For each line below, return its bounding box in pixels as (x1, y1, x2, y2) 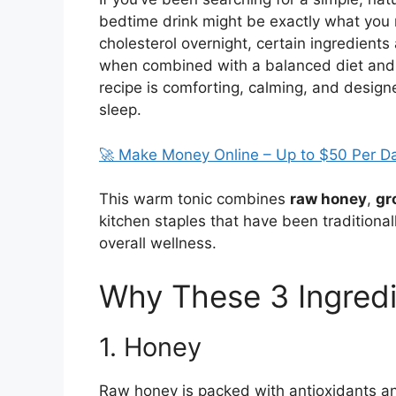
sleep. (99, 101, 141, 119)
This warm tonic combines (99, 190, 290, 209)
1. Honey (99, 331, 202, 362)
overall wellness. (99, 234, 217, 253)
